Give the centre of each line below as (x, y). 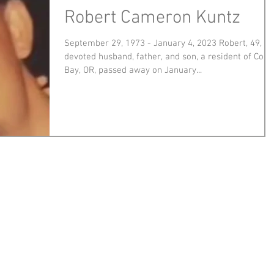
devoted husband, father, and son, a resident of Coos (168, 57)
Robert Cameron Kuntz (152, 18)
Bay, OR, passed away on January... (133, 71)
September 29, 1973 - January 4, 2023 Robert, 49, (163, 44)
